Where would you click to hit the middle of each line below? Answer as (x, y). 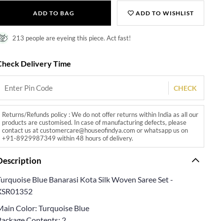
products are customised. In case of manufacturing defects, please (94, 122)
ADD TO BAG (54, 13)
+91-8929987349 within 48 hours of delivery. (68, 138)
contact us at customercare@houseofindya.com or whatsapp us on (95, 130)
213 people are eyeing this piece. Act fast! (72, 38)
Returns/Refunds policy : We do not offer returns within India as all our (100, 114)
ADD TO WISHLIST (164, 13)
